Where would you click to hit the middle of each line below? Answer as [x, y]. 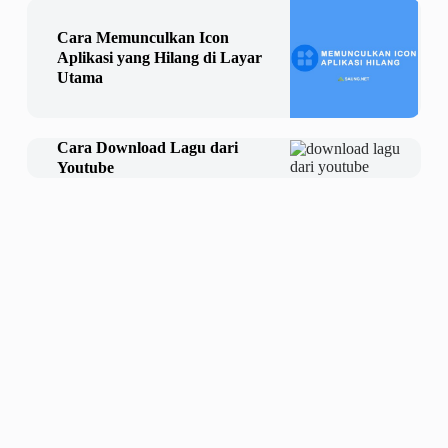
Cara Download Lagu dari [147, 148]
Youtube [85, 168]
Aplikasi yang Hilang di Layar [159, 58]
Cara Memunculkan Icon [142, 38]
